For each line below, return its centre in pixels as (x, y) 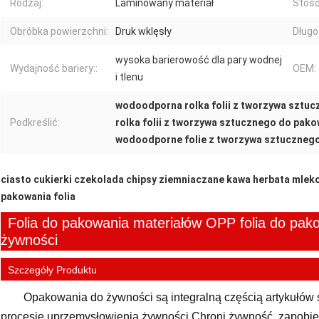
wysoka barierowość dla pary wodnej (199, 60)
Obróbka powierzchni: (59, 32)
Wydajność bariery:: (54, 69)
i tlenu (129, 77)
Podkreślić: (35, 123)
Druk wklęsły (143, 32)
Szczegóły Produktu (52, 270)
